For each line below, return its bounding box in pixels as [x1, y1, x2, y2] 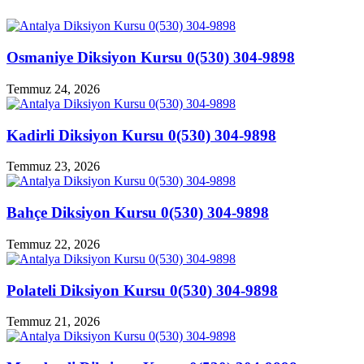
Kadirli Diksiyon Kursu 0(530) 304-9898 [6, 126, 276, 144]
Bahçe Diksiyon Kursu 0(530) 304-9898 [6, 204, 269, 222]
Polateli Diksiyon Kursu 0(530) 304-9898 [6, 281, 278, 299]
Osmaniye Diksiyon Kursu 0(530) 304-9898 [6, 49, 295, 67]
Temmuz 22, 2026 [6, 236, 100, 251]
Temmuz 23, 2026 [6, 159, 100, 174]
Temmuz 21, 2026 [6, 314, 100, 329]
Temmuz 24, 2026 [6, 81, 100, 96]
